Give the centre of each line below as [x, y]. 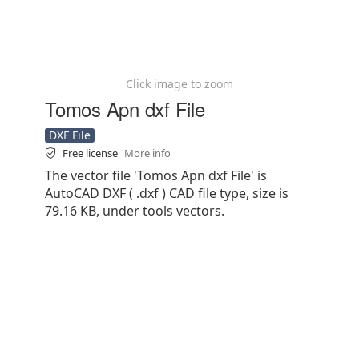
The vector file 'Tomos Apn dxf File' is [156, 175]
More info [147, 153]
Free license [91, 153]
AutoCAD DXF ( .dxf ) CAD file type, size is [167, 193]
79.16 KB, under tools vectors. [135, 211]
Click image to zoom [179, 84]
